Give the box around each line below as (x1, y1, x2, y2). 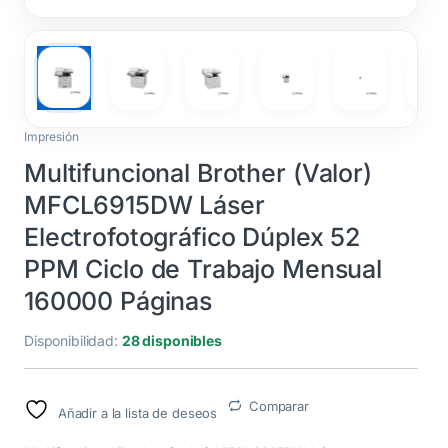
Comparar (248, 397, 309, 414)
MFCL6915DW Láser (24, 189, 265, 220)
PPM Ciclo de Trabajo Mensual (24, 253, 383, 284)
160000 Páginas (24, 285, 213, 316)
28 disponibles (121, 331, 222, 349)
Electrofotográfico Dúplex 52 (24, 221, 361, 252)
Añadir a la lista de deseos (57, 404, 218, 421)
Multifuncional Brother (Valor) (24, 157, 372, 188)
